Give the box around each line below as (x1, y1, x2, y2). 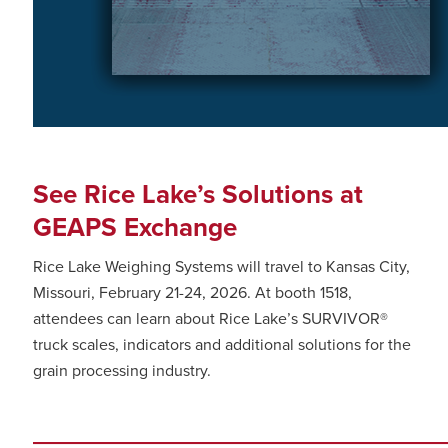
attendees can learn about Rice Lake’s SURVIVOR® (33, 308, 388, 329)
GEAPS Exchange (33, 211, 237, 243)
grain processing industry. (33, 360, 211, 381)
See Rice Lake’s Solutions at (33, 178, 363, 210)
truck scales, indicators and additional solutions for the (33, 334, 411, 355)
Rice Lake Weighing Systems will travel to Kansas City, (33, 256, 410, 277)
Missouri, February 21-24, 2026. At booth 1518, (33, 282, 352, 303)
